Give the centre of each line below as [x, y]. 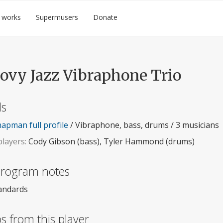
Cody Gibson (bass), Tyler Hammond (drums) [110, 141]
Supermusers [57, 17]
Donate [106, 17]
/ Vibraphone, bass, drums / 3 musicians [143, 125]
